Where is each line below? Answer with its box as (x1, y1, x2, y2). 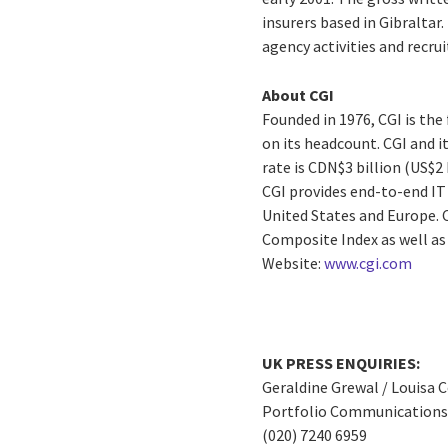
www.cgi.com (324, 253, 413, 273)
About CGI (262, 85, 335, 105)
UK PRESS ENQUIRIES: (262, 353, 421, 373)
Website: (262, 253, 325, 273)
